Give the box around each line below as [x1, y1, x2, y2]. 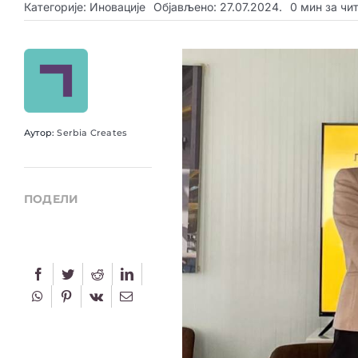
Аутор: [23, 127, 58, 138]
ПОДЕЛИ [23, 192, 79, 206]
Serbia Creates [57, 127, 128, 138]
